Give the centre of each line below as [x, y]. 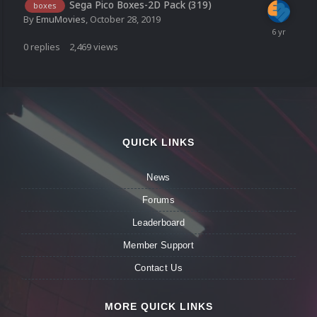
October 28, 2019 [125, 19]
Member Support [158, 246]
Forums [158, 200]
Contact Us [158, 268]
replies [45, 47]
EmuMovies [61, 19]
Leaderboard [158, 223]
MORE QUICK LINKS [158, 307]
